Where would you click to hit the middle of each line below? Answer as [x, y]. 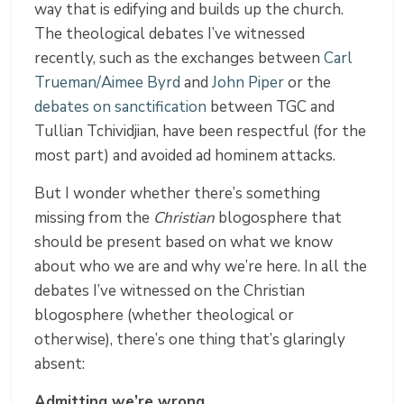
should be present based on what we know [184, 243]
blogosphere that [279, 218]
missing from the [94, 218]
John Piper [248, 83]
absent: [60, 364]
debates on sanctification [121, 107]
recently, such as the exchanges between [179, 59]
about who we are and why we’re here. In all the [201, 267]
